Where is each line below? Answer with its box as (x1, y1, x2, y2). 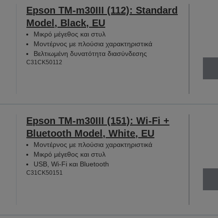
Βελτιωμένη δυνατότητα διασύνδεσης (34, 49, 147, 57)
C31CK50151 (26, 169, 63, 177)
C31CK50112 (26, 58, 63, 66)
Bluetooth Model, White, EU (26, 128, 155, 139)
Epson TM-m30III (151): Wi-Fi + (26, 115, 170, 127)
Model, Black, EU (26, 17, 106, 28)
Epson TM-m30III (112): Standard (26, 4, 178, 16)
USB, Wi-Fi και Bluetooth (34, 160, 109, 168)
